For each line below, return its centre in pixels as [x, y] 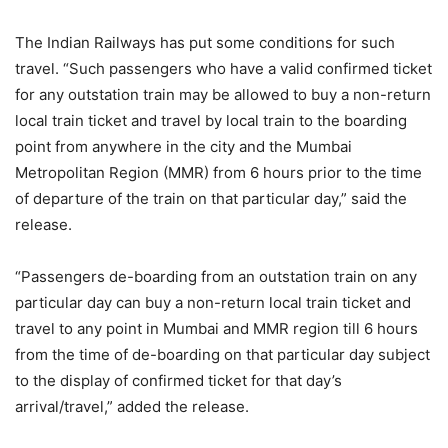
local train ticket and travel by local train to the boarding [211, 121]
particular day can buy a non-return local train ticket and [213, 303]
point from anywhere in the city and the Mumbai [183, 147]
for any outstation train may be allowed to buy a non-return [223, 95]
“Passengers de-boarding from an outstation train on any [216, 277]
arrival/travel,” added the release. [132, 407]
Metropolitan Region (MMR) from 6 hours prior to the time [218, 173]
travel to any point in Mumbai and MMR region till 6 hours [216, 329]
